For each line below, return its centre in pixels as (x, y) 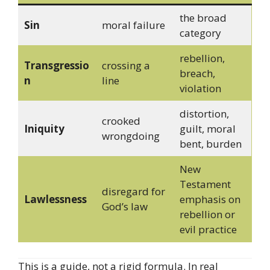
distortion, (204, 114)
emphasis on (210, 199)
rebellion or (207, 215)
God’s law (124, 207)
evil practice (208, 230)
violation (200, 89)
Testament (205, 184)
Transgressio (56, 66)
